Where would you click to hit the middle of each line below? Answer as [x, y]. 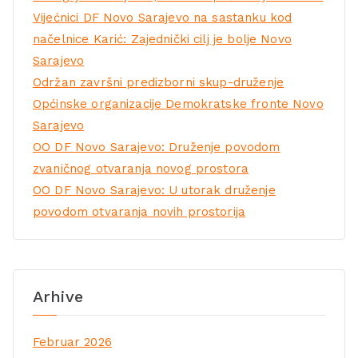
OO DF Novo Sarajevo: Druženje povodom [157, 147]
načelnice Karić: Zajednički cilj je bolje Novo [162, 39]
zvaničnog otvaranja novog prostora [141, 168]
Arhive [58, 297]
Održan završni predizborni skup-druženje [158, 82]
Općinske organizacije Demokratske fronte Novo [178, 103]
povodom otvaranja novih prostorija [139, 211]
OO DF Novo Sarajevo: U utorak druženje [154, 190]
